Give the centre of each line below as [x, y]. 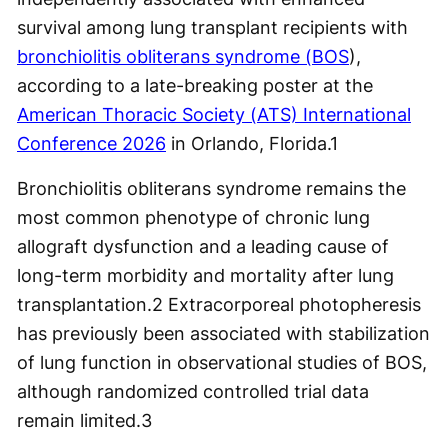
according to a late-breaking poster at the [195, 85]
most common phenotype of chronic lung [193, 217]
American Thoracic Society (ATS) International [214, 114]
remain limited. [79, 420]
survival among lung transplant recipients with [212, 27]
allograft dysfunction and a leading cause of [203, 246]
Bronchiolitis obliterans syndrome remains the [211, 188]
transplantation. [84, 304]
